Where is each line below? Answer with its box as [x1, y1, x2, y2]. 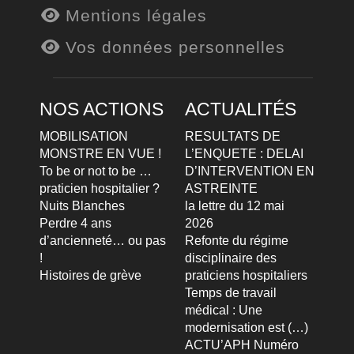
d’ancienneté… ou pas [40, 233, 166, 247]
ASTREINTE [185, 181, 258, 195]
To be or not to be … [40, 164, 152, 178]
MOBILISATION [40, 129, 128, 143]
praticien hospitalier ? [40, 181, 160, 195]
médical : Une [185, 303, 262, 317]
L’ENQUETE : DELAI [185, 146, 303, 160]
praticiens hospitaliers [185, 268, 307, 282]
